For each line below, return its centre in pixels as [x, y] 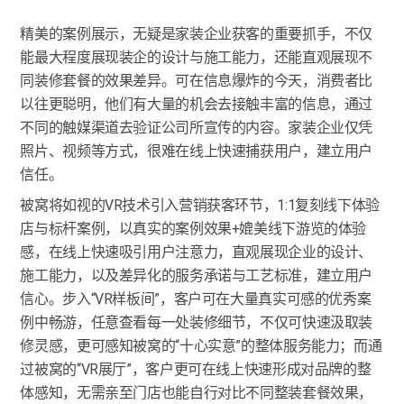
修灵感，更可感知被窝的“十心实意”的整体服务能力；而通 [201, 346]
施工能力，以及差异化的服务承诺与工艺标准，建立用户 [197, 275]
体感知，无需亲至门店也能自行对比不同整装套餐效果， [197, 393]
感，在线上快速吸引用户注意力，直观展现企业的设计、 [197, 252]
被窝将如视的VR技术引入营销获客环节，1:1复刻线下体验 [200, 205]
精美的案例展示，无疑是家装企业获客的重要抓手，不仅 [197, 34]
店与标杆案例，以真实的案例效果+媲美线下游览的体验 [193, 229]
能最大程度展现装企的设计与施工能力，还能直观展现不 [197, 57]
